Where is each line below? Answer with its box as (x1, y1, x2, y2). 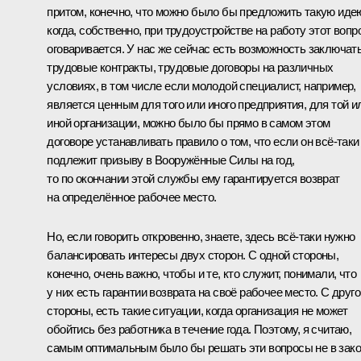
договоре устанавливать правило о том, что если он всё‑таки (47, 134, 359, 148)
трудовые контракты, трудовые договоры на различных (47, 60, 334, 74)
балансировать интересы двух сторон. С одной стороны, (47, 247, 339, 262)
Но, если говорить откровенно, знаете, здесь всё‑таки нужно (47, 229, 355, 243)
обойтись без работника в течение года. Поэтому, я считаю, (47, 322, 352, 336)
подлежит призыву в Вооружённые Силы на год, (47, 152, 295, 167)
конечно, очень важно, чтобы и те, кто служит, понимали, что (47, 266, 356, 280)
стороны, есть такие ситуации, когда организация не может (47, 303, 348, 317)
